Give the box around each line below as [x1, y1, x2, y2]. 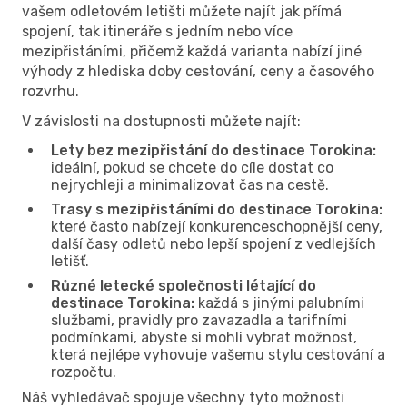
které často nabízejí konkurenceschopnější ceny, [51, 217, 382, 235]
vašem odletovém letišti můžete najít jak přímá [22, 2, 342, 20]
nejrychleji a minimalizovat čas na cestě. [51, 175, 329, 194]
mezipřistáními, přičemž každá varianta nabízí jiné [22, 42, 362, 60]
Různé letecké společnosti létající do [51, 276, 316, 294]
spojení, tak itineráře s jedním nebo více [22, 22, 293, 40]
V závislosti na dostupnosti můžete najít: [22, 112, 301, 130]
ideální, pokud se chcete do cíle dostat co [51, 158, 333, 176]
